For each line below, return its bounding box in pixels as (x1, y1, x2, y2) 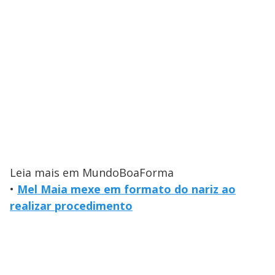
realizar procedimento (10, 198, 133, 213)
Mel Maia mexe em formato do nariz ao (17, 181, 236, 196)
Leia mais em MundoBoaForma (10, 165, 174, 180)
